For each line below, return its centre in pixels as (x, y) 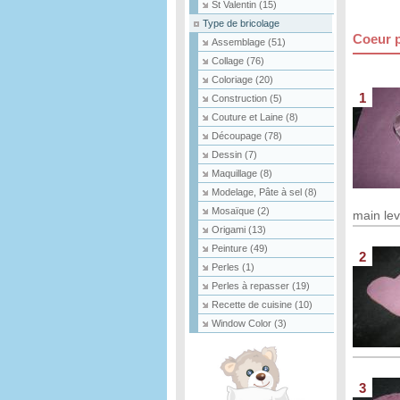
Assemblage (240, 42)
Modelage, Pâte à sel (258, 192)
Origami (230, 229)
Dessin (228, 154)
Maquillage (236, 173)
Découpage (238, 136)
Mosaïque (234, 211)
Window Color (243, 323)
